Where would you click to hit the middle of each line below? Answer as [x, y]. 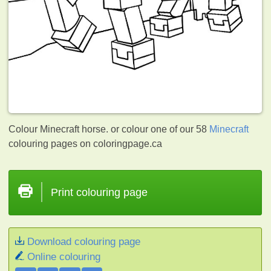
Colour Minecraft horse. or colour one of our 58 [109, 129]
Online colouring [64, 256]
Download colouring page [84, 241]
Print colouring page [100, 192]
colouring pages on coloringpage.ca [86, 143]
